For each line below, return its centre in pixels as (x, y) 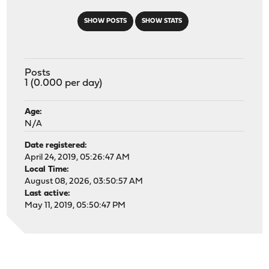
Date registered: (56, 145)
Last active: (48, 193)
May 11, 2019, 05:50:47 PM (75, 205)
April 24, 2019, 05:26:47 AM (77, 157)
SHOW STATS (162, 21)
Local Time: (47, 169)
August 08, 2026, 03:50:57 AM (84, 181)
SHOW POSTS (105, 21)
